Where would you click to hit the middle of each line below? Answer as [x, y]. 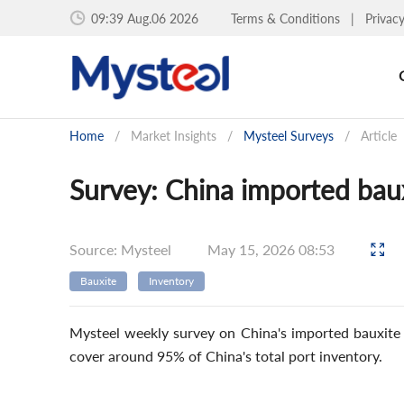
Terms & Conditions [287, 18]
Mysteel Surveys [289, 136]
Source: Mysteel [120, 249]
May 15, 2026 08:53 [273, 249]
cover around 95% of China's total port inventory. [226, 356]
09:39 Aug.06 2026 [145, 18]
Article [379, 136]
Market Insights [174, 136]
